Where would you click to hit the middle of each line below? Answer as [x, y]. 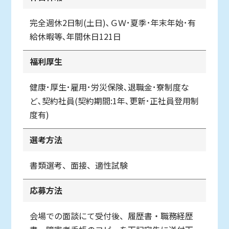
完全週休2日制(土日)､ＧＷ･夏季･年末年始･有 [113, 22]
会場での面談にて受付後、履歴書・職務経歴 [112, 215]
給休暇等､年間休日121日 [76, 36]
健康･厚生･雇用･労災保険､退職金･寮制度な [110, 87]
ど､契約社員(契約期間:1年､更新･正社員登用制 [114, 100]
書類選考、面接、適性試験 [79, 165]
